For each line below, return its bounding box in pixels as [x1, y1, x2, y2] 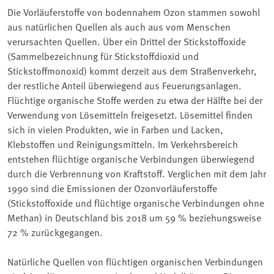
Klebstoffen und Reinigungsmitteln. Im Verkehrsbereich [7, 137, 238, 151]
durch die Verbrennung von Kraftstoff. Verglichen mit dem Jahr [7, 166, 266, 180]
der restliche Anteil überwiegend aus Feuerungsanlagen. [7, 78, 242, 92]
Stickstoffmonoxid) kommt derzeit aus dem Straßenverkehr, [7, 64, 257, 78]
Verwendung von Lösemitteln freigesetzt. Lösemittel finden [7, 108, 253, 122]
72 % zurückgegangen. [7, 225, 103, 239]
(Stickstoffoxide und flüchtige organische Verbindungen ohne [7, 196, 264, 210]
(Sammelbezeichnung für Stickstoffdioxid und [7, 49, 199, 63]
